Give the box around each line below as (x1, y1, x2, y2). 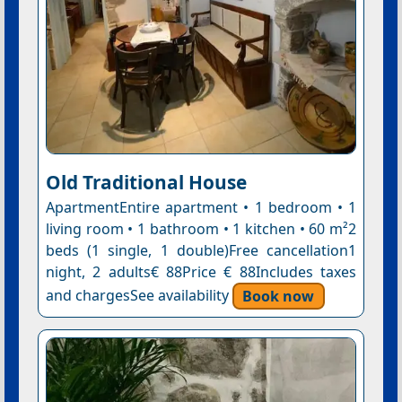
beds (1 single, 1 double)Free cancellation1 (45, 240, 357, 261)
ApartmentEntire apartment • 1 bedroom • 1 (45, 197, 357, 218)
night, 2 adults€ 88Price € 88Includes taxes (45, 262, 357, 283)
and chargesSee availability (45, 285, 232, 306)
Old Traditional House (45, 170, 247, 196)
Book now (242, 285, 315, 306)
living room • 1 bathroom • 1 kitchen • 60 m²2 (45, 219, 357, 240)
